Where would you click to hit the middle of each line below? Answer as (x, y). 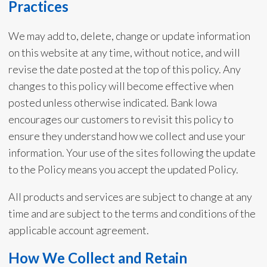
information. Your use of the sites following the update (132, 153)
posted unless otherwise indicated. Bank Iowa (112, 103)
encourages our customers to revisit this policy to (121, 119)
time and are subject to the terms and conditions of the (132, 213)
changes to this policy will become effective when (121, 86)
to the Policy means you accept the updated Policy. (123, 169)
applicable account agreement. (78, 230)
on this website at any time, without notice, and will (124, 52)
